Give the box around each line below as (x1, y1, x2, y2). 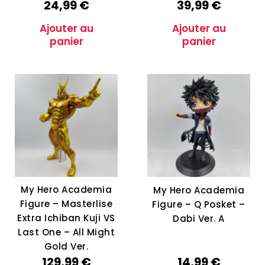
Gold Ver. (44, 240, 89, 253)
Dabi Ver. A (173, 212, 225, 225)
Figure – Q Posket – (152, 198, 245, 211)
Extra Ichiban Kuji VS (17, 211, 115, 224)
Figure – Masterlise (20, 197, 113, 210)
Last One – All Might (18, 225, 115, 238)
